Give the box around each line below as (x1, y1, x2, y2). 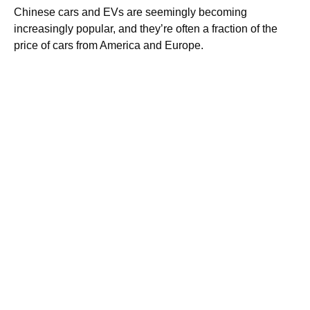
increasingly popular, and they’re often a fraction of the (14, 23, 277, 35)
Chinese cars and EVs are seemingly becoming (14, 6, 247, 18)
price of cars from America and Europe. (14, 39, 203, 51)
